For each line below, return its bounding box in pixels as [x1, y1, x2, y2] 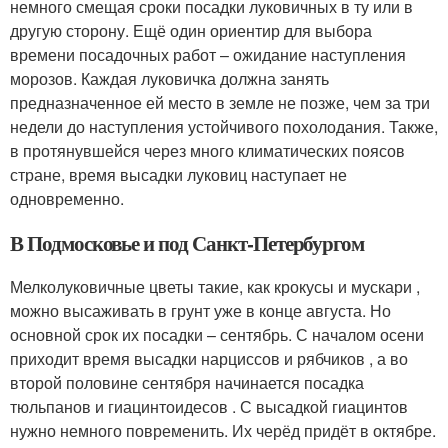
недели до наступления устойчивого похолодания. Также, [10, 115, 438, 138]
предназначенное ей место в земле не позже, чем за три [10, 91, 430, 114]
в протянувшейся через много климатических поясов [10, 139, 405, 162]
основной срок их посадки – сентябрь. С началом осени [10, 323, 424, 346]
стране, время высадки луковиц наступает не [10, 163, 347, 186]
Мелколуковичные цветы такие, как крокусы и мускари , [10, 275, 420, 298]
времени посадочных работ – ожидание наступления [10, 43, 406, 66]
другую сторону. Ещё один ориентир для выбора [10, 19, 372, 42]
